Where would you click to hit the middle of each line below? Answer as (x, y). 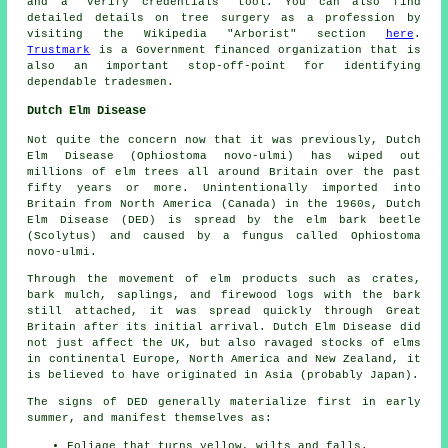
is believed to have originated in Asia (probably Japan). (223, 375)
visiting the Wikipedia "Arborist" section (206, 34)
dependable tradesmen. (101, 82)
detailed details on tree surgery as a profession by (224, 18)
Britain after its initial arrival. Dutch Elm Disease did (224, 327)
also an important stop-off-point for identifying (224, 66)
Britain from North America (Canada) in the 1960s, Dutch (224, 204)
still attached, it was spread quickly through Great (224, 311)
